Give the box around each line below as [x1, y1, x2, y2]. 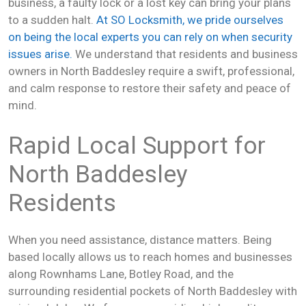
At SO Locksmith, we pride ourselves [96, 13, 283, 27]
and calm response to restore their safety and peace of [8, 81, 291, 95]
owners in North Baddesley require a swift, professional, [8, 64, 294, 78]
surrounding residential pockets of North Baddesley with [8, 283, 297, 298]
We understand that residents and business [72, 47, 298, 61]
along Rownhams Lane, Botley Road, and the [8, 266, 234, 281]
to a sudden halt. [8, 13, 96, 27]
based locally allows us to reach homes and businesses [8, 249, 292, 264]
